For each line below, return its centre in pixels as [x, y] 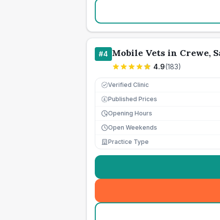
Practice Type [128, 142]
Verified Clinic [128, 85]
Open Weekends [133, 127]
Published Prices [133, 99]
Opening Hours [130, 113]
